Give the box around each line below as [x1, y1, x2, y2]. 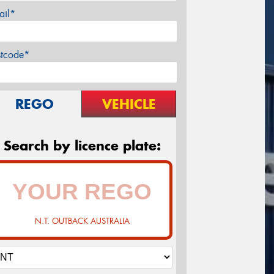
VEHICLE [102, 95, 156, 113]
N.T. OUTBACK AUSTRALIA [34, 216, 130, 227]
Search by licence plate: [3, 137, 161, 155]
